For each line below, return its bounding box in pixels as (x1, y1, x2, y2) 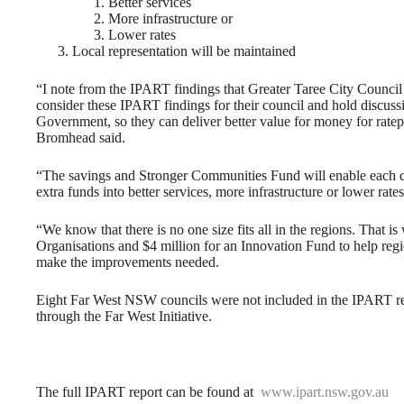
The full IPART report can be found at (36, 383, 261, 399)
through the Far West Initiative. (36, 308, 212, 324)
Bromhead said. (36, 129, 125, 145)
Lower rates (108, 26, 176, 42)
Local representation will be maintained (72, 42, 296, 59)
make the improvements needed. (36, 253, 219, 270)
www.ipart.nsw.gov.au (261, 383, 389, 399)
